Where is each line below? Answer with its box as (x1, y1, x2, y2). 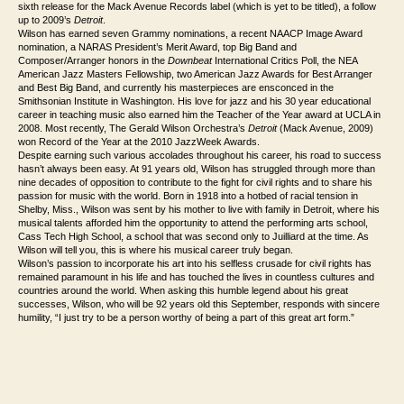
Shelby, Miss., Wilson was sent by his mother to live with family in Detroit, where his (18, 204, 380, 216)
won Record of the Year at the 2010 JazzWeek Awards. (18, 136, 260, 148)
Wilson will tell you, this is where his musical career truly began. (18, 244, 293, 256)
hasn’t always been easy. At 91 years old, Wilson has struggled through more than (18, 163, 375, 175)
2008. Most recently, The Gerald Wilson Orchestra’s (18, 123, 245, 134)
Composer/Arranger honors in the (18, 55, 168, 67)
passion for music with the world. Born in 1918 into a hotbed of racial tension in (18, 190, 358, 202)
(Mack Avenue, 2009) (280, 123, 373, 134)
